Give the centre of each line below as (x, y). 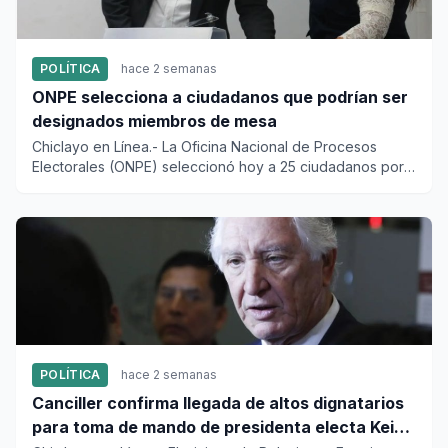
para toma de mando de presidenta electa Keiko (222, 427)
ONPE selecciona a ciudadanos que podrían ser (220, 97)
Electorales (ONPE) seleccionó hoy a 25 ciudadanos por (218, 166)
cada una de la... (85, 186)
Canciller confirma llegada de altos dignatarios (218, 403)
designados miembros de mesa (154, 121)
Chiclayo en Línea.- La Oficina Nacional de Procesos (204, 146)
